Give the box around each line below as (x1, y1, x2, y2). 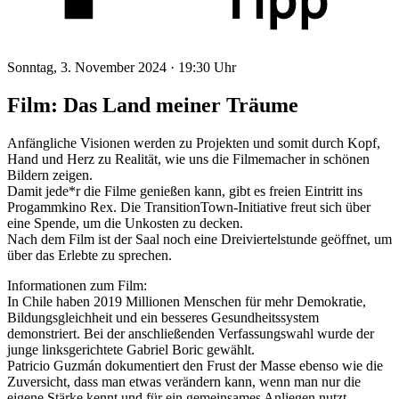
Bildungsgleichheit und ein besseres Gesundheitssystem (7, 309, 319, 325)
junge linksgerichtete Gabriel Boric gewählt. (7, 341, 255, 357)
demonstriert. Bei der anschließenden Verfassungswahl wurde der (7, 325, 374, 341)
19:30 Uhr (178, 59, 236, 75)
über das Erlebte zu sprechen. (7, 247, 172, 263)
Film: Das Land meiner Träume (7, 93, 298, 117)
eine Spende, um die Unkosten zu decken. (7, 215, 243, 231)
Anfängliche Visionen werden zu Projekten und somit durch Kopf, (7, 134, 380, 151)
